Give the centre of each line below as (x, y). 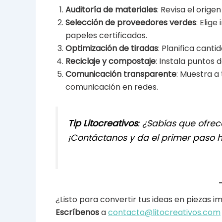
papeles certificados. (106, 35)
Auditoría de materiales (111, 9)
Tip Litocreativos (103, 124)
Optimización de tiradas (112, 48)
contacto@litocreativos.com (164, 212)
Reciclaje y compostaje (111, 61)
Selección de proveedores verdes (131, 22)
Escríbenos (77, 212)
